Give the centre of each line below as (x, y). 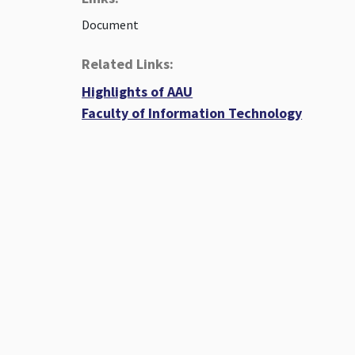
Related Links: (128, 64)
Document (111, 25)
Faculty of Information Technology (192, 113)
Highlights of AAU (137, 92)
